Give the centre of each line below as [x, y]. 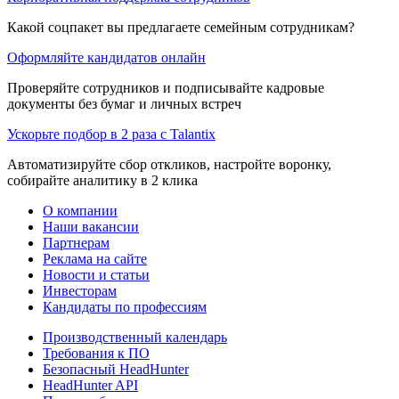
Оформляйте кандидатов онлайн [106, 57]
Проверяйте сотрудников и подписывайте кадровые [166, 87]
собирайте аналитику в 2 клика [102, 180]
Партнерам [76, 242]
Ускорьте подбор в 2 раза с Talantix [111, 134]
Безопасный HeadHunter [116, 369]
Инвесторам [80, 290]
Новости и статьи [96, 274]
